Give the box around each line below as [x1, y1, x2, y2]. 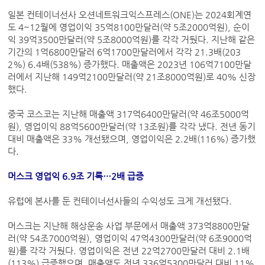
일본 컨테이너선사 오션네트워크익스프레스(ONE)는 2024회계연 [8, 10, 252, 20]
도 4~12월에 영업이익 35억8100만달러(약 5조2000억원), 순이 [8, 22, 250, 33]
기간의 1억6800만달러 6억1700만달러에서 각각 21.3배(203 [8, 47, 241, 57]
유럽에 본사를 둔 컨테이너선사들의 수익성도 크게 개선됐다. [8, 196, 235, 206]
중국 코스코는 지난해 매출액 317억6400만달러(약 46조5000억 [8, 109, 250, 119]
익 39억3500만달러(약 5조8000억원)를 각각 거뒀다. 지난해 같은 [8, 35, 256, 45]
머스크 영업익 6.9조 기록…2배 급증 [8, 172, 144, 182]
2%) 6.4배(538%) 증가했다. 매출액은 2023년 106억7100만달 [8, 60, 252, 70]
